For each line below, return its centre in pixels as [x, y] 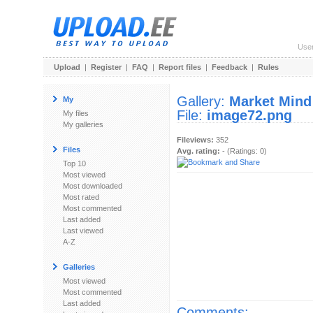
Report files [180, 67]
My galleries [83, 124]
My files [76, 113]
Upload [67, 67]
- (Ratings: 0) [243, 151]
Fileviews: [195, 140]
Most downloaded [93, 186]
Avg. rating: [198, 151]
